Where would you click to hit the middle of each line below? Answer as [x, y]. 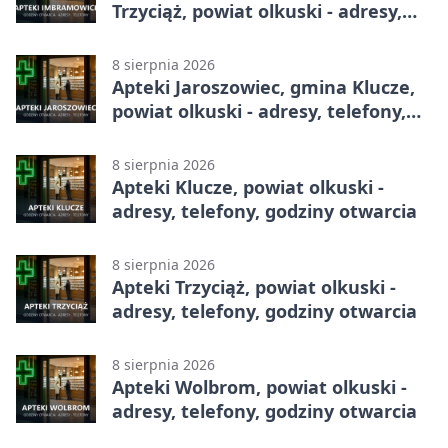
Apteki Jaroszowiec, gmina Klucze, [263, 87]
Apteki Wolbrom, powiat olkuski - [259, 387]
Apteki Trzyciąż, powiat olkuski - [254, 287]
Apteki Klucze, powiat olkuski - [248, 187]
